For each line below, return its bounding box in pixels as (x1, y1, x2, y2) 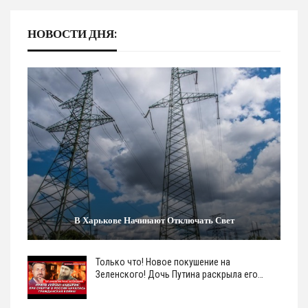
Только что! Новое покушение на (96, 256, 230, 267)
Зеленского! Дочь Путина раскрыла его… (96, 268, 263, 280)
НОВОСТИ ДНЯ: (27, 26, 117, 41)
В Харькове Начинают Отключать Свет (74, 214, 234, 225)
